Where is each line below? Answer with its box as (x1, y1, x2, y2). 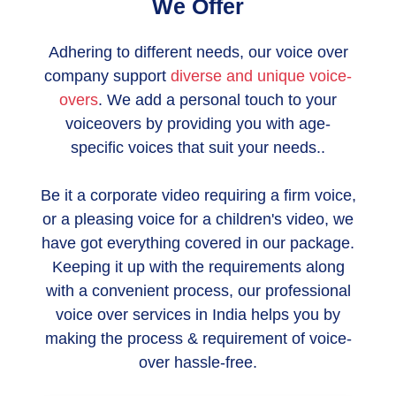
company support (44, 66, 166, 85)
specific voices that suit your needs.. (71, 138, 325, 156)
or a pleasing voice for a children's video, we (42, 209, 354, 228)
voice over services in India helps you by (56, 305, 340, 324)
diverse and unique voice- (171, 66, 352, 85)
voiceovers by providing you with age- (65, 114, 331, 133)
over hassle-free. (139, 353, 257, 371)
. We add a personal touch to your (98, 90, 337, 109)
